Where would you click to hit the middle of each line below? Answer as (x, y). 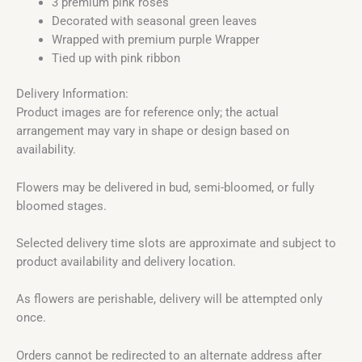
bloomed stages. (61, 206)
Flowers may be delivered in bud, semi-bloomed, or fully (165, 187)
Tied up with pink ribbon (116, 58)
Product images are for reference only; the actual (147, 113)
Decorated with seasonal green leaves (154, 21)
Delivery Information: (72, 94)
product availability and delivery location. (126, 262)
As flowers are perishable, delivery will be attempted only (169, 299)
